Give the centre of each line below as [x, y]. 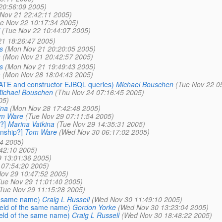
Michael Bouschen [144, 84]
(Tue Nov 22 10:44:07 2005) [46, 30]
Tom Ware [41, 132]
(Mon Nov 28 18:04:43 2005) [48, 74]
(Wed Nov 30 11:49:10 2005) [137, 199]
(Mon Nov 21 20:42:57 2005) [48, 56]
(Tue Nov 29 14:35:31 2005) [101, 124]
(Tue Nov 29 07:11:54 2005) [69, 116]
